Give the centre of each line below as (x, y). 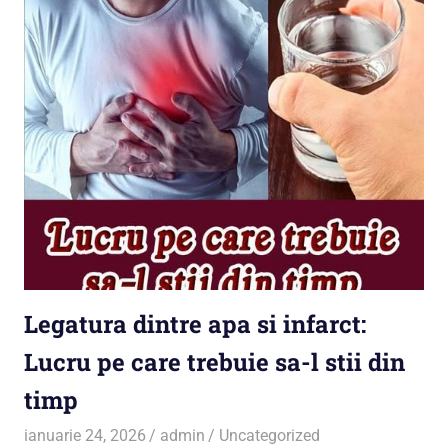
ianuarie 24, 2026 (85, 436)
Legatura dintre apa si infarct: (195, 324)
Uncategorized (270, 436)
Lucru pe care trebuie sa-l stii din (214, 362)
